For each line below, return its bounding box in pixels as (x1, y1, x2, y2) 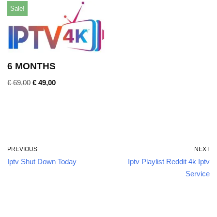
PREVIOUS (7, 145, 37, 153)
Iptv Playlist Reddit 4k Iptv (128, 157, 210, 166)
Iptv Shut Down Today (7, 157, 77, 166)
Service (186, 169, 210, 178)
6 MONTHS (7, 61, 56, 72)
